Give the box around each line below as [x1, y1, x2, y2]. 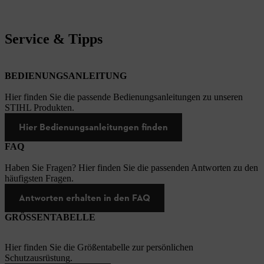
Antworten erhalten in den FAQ [19, 192, 150, 203]
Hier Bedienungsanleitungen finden [19, 121, 168, 133]
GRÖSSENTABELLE [5, 212, 95, 222]
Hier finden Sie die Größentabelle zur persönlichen [5, 242, 193, 252]
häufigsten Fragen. [5, 173, 74, 183]
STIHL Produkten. [5, 102, 74, 113]
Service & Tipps [5, 31, 103, 47]
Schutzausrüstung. [5, 252, 72, 263]
